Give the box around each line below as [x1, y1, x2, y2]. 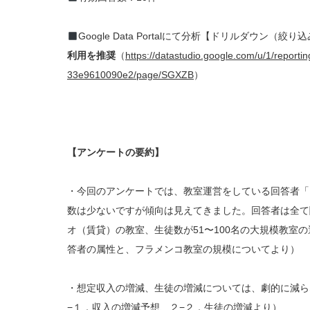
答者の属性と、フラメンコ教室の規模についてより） [67, 244, 300, 255]
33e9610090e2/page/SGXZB [67, 69, 194, 81]
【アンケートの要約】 [67, 147, 164, 158]
